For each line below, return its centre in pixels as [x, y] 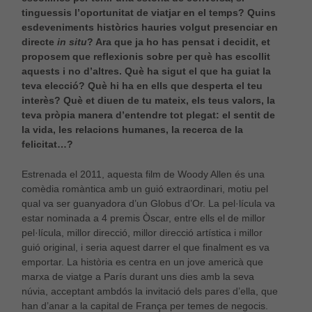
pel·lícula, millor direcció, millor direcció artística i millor [142, 232]
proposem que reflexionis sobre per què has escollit [146, 57]
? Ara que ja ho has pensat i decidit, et [178, 42]
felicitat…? [47, 145]
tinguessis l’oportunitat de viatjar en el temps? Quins [148, 13]
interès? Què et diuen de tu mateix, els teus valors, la [148, 101]
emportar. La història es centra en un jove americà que [142, 262]
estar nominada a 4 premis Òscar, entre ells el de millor [143, 218]
